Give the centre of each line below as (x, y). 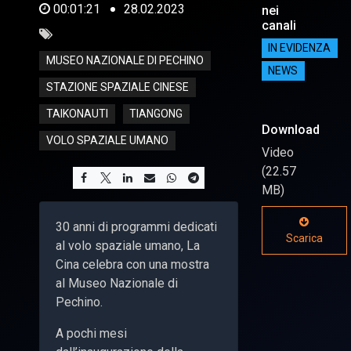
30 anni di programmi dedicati (136, 226)
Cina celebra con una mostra (132, 264)
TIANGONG (156, 114)
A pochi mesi (91, 333)
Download (290, 129)
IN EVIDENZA (300, 48)
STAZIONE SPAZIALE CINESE (117, 87)
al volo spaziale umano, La (128, 245)
